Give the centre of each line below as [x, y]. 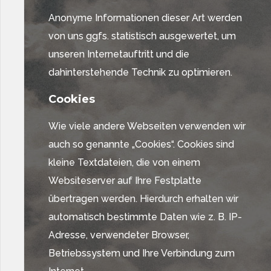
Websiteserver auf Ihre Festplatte [125, 181]
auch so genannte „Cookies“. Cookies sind [141, 144]
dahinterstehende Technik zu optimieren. [140, 72]
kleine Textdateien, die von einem [124, 162]
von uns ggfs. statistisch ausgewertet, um [142, 36]
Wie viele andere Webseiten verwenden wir [147, 126]
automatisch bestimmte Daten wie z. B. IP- [145, 217]
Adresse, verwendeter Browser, [119, 235]
